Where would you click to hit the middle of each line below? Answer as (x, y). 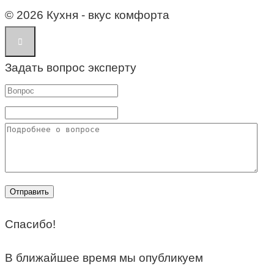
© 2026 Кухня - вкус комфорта (87, 15)
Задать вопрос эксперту (71, 67)
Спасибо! (30, 224)
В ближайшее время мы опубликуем (104, 257)
